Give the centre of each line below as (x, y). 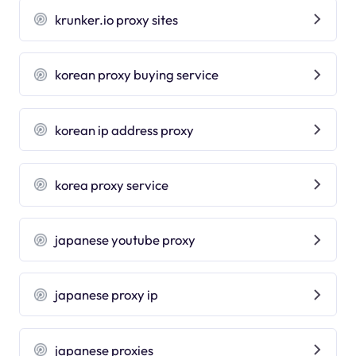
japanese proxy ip (107, 295)
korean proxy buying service (137, 75)
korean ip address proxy (125, 130)
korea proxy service (112, 184)
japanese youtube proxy (126, 240)
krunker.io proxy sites (117, 19)
